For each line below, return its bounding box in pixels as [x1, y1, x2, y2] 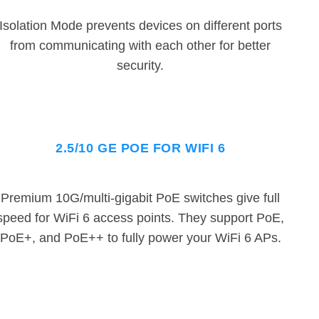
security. [117, 58, 164, 73]
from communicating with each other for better [10, 38, 271, 53]
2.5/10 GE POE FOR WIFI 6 [56, 141, 226, 156]
